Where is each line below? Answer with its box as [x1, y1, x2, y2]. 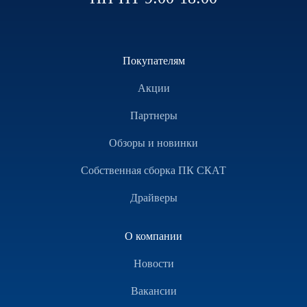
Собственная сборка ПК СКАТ [81, 164, 226, 176]
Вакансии [130, 284, 177, 297]
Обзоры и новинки [109, 136, 198, 149]
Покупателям [122, 54, 185, 66]
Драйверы [130, 191, 177, 204]
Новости [133, 257, 174, 269]
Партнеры [130, 109, 177, 121]
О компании [125, 230, 182, 242]
